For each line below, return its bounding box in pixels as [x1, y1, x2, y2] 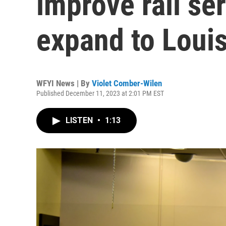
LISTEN [66, 116, 95, 125]
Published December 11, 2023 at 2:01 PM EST [36, 89, 164, 97]
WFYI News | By [36, 78, 92, 88]
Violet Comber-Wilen [92, 78, 162, 88]
